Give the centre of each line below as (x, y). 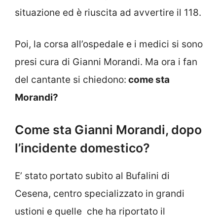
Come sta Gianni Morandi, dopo (108, 129)
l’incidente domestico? (82, 148)
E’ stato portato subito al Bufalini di (92, 176)
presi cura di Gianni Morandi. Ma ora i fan (106, 62)
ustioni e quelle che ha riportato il (90, 211)
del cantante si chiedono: (71, 80)
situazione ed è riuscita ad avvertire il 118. (108, 12)
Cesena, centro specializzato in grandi (100, 193)
